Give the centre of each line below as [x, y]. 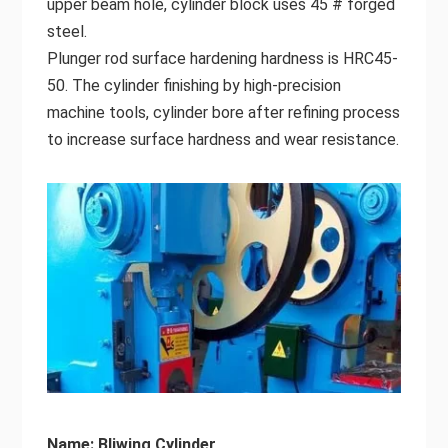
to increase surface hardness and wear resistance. [222, 139]
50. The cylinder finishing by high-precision [193, 85]
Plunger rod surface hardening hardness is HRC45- [222, 58]
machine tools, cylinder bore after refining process [223, 112]
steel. [66, 31]
